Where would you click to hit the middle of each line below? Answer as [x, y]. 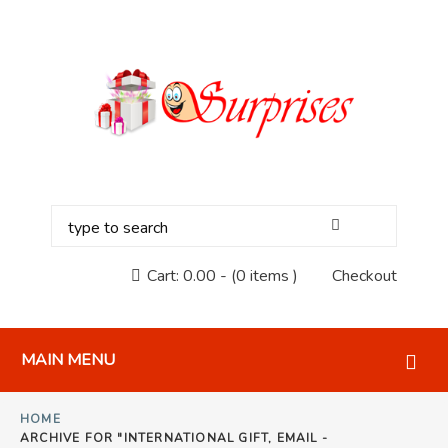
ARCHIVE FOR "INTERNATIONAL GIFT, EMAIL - [174, 437]
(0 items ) [264, 275]
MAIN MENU [68, 359]
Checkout [364, 275]
